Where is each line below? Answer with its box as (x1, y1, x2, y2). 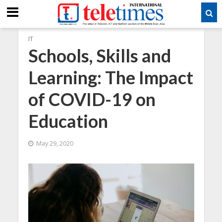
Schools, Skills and (28, 45, 171, 66)
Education (28, 111, 108, 132)
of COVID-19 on (28, 89, 156, 110)
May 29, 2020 (36, 139, 73, 148)
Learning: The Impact (28, 67, 193, 88)
